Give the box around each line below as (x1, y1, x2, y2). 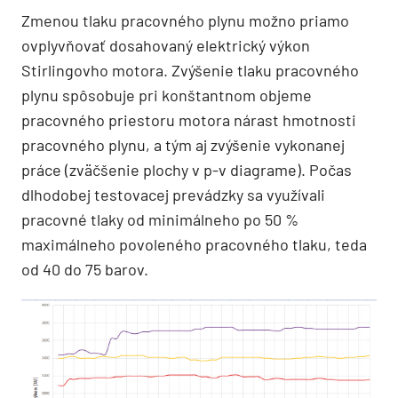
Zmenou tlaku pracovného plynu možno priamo (21, 10, 349, 30)
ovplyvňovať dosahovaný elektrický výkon (21, 35, 310, 55)
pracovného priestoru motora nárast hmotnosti (21, 109, 356, 130)
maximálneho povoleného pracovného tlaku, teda (21, 234, 367, 254)
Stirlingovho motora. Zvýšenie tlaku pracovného (21, 60, 359, 80)
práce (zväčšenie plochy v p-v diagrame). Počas (21, 159, 352, 179)
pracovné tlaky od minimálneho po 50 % (21, 209, 298, 229)
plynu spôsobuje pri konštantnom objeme (21, 84, 312, 105)
